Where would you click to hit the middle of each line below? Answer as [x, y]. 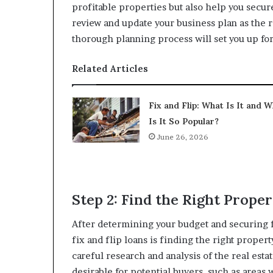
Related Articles [110, 68]
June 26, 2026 [182, 136]
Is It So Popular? [183, 121]
